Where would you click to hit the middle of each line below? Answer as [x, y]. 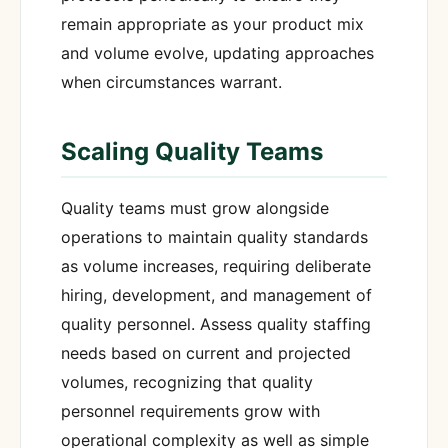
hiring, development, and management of [216, 295]
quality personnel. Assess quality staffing [216, 324]
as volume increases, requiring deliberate [216, 266]
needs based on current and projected [206, 353]
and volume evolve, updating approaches [217, 52]
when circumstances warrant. [171, 81]
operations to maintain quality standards [214, 237]
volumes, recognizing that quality [187, 382]
